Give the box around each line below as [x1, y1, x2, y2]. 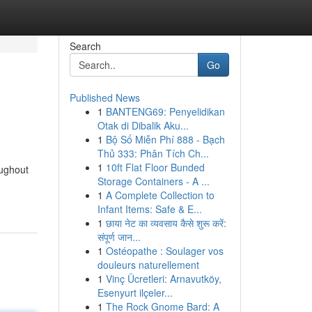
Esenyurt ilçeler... [97, 286, 173, 299]
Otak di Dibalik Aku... [97, 118, 189, 132]
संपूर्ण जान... [97, 230, 141, 244]
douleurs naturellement [97, 258, 199, 272]
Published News [69, 91, 140, 104]
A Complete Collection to [105, 188, 214, 202]
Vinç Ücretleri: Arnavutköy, [105, 272, 221, 286]
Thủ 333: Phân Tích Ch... [97, 146, 209, 160]
